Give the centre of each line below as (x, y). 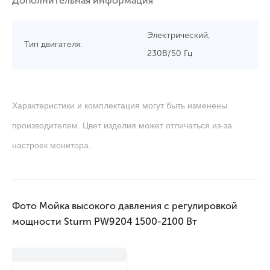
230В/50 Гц (170, 53)
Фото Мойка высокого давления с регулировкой (125, 206)
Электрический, (179, 35)
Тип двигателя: (53, 44)
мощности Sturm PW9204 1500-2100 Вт (105, 221)
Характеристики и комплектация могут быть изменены (120, 105)
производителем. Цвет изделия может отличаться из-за (122, 125)
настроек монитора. (52, 145)
